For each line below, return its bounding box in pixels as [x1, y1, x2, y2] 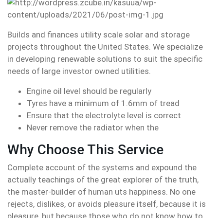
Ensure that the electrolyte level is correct [27, 110, 181, 120]
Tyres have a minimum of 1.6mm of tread [27, 98, 180, 108]
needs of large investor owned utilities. [7, 66, 151, 76]
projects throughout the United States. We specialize [7, 42, 203, 52]
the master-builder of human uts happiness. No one [7, 187, 196, 197]
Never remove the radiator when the [27, 123, 159, 132]
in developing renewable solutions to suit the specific [7, 54, 202, 64]
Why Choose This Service [7, 142, 163, 158]
